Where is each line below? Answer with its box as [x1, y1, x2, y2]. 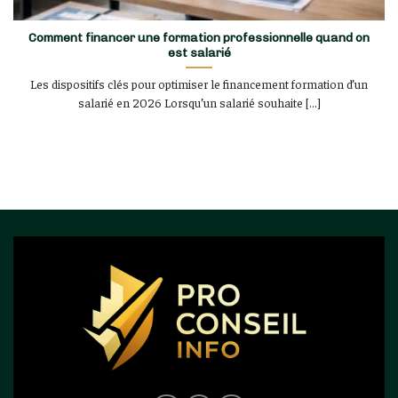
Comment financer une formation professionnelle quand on [28, 29, 370, 44]
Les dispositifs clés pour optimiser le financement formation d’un [30, 76, 368, 92]
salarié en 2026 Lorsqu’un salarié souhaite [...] [77, 94, 321, 110]
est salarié [167, 44, 231, 60]
